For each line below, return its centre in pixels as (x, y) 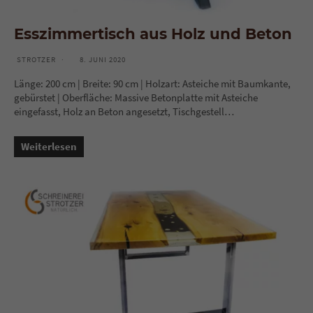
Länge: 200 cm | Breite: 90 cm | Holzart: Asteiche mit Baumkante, (152, 83)
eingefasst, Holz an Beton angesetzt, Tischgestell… (124, 111)
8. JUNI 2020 (103, 59)
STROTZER (36, 59)
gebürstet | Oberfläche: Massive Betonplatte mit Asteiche (136, 97)
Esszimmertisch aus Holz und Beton (153, 33)
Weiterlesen (49, 146)
